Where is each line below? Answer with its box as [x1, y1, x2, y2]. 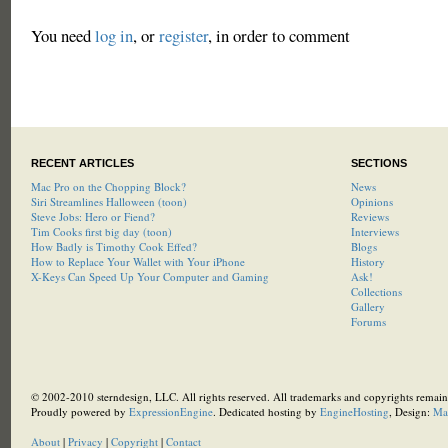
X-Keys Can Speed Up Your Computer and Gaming [30, 269, 269, 284]
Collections [350, 284, 402, 299]
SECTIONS [350, 157, 407, 169]
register [158, 24, 208, 47]
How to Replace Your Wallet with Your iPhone [30, 254, 245, 269]
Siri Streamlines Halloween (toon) [30, 194, 187, 209]
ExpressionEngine [128, 404, 213, 419]
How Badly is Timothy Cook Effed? [30, 239, 197, 254]
